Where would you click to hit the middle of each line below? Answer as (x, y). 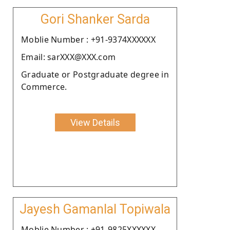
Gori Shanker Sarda (95, 19)
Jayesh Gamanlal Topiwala (95, 209)
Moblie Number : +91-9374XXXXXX (88, 39)
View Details (95, 122)
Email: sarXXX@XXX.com (69, 57)
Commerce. (44, 87)
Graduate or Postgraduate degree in (95, 74)
